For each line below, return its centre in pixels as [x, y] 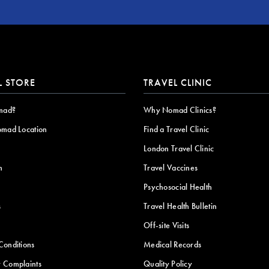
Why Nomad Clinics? [180, 110]
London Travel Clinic [179, 148]
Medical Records [173, 244]
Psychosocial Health [178, 186]
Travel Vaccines [171, 167]
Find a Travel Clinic [177, 129]
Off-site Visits [167, 225]
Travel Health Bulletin [180, 206]
